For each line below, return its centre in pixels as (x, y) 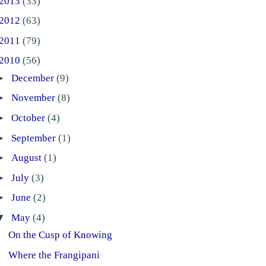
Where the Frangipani (54, 255)
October (29, 118)
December (34, 78)
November (34, 98)
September (34, 138)
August (27, 158)
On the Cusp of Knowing (61, 235)
